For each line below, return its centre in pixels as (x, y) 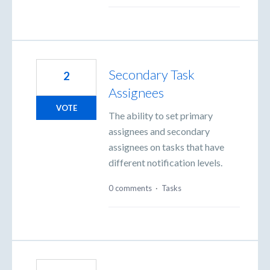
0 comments (130, 188)
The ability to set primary (161, 116)
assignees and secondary (159, 131)
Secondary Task (152, 75)
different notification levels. (165, 163)
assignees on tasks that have (166, 147)
